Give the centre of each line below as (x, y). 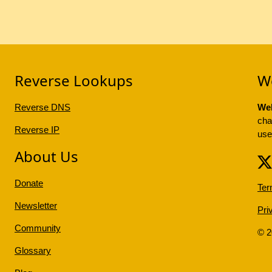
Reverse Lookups (73, 81)
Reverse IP (37, 130)
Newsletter (36, 206)
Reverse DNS (42, 107)
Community (37, 228)
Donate (29, 183)
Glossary (32, 251)
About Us (46, 157)
